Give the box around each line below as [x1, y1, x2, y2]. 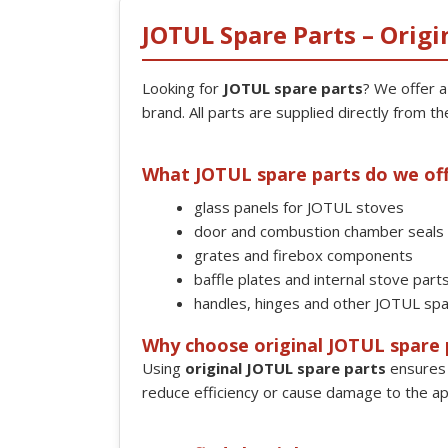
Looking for [142, 78, 223, 98]
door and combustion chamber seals [194, 221, 444, 241]
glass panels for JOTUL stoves [194, 197, 404, 217]
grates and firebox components [194, 245, 413, 265]
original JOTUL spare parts [185, 358, 386, 378]
